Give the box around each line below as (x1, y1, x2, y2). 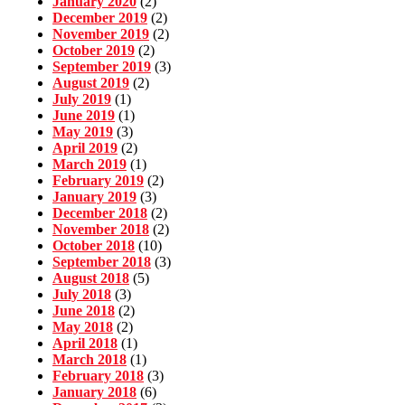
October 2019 (52, 42, 135, 59)
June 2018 (52, 303, 115, 319)
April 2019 (52, 140, 118, 156)
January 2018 (52, 384, 137, 400)
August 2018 (52, 270, 129, 287)
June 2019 (52, 108, 115, 124)
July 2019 (52, 91, 111, 108)
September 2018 (52, 254, 151, 270)
